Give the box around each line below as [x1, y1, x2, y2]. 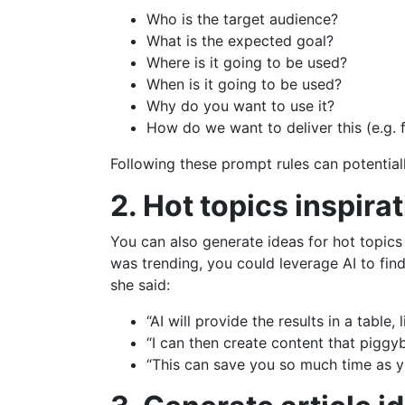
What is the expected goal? [146, 32, 334, 51]
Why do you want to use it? [146, 97, 334, 116]
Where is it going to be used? [146, 53, 347, 72]
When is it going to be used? [146, 75, 342, 94]
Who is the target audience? [146, 10, 338, 29]
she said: [110, 276, 170, 295]
